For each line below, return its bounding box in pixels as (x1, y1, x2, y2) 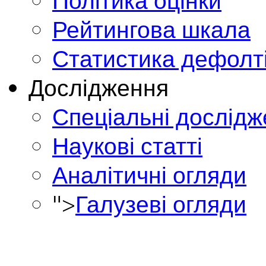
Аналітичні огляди (52, 160, 246, 189)
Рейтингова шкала (52, 14, 251, 44)
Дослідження (28, 72, 169, 102)
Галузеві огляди (75, 189, 246, 218)
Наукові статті (52, 131, 202, 160)
